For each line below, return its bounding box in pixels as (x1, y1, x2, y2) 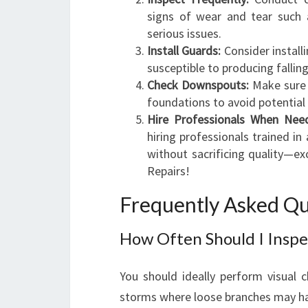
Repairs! (147, 163, 190, 179)
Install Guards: (147, 43, 221, 58)
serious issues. (147, 25, 221, 41)
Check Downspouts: (147, 77, 249, 93)
